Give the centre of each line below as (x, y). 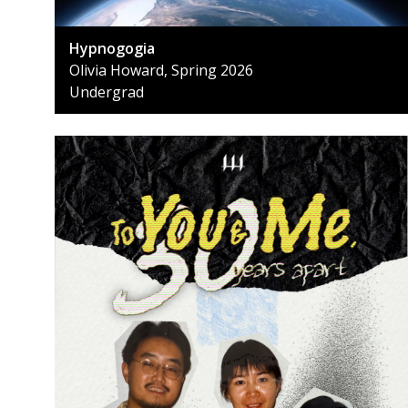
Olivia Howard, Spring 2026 (161, 71)
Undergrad (107, 92)
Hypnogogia (112, 49)
